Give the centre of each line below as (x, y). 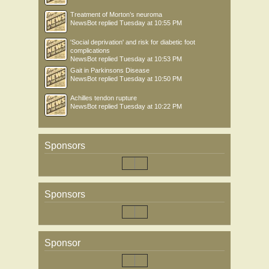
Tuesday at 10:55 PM (151, 23)
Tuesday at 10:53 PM (151, 59)
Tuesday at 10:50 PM (151, 79)
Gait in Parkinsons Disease (110, 71)
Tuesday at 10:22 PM (151, 107)
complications (90, 51)
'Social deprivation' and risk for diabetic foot (133, 42)
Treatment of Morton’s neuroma (116, 15)
